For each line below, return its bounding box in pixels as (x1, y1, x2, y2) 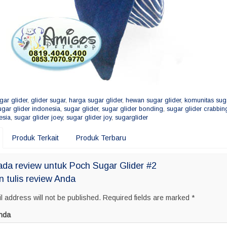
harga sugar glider (69, 97, 122, 104)
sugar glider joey (14, 114, 63, 122)
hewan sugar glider (126, 97, 181, 104)
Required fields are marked (101, 194, 192, 202)
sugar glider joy (66, 114, 111, 122)
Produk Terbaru (76, 134, 126, 142)
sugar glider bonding (102, 105, 163, 113)
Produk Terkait (12, 134, 59, 142)
